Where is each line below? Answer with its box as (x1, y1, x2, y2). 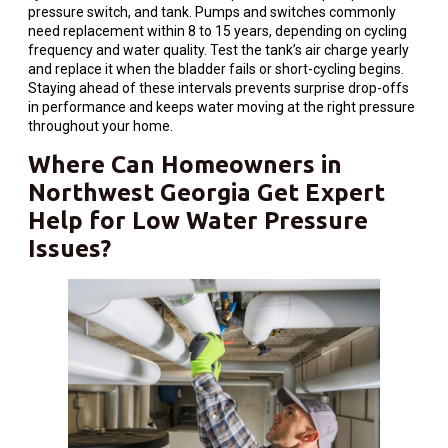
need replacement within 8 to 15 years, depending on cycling (28, 23, 407, 40)
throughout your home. (28, 118, 173, 135)
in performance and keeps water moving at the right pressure (28, 99, 415, 116)
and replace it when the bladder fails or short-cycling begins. (28, 61, 404, 78)
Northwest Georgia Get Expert (28, 178, 385, 206)
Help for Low (28, 206, 186, 234)
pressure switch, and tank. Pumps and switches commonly (28, 4, 396, 21)
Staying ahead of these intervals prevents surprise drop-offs (28, 80, 409, 97)
